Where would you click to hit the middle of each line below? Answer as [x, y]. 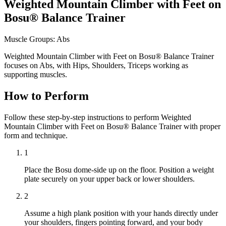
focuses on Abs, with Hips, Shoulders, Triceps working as [96, 65]
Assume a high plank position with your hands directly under [121, 213]
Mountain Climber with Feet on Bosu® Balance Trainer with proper [112, 126]
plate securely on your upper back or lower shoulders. [109, 179]
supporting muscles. [36, 74]
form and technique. [36, 135]
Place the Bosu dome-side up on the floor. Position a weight [119, 169]
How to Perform [46, 96]
